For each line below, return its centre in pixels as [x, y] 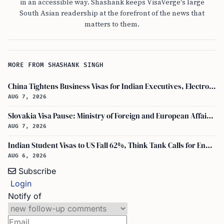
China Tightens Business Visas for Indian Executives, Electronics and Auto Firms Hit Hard [212, 86]
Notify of [25, 196]
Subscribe [37, 171]
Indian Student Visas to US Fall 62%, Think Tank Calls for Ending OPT [209, 145]
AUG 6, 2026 [27, 156]
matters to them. [112, 24]
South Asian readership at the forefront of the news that [112, 13]
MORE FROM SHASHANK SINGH [56, 65]
